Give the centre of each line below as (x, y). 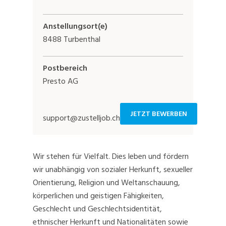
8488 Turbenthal (72, 40)
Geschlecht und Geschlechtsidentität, (97, 209)
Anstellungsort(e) (75, 26)
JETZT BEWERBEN (159, 114)
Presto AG (61, 81)
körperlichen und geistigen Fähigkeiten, (98, 196)
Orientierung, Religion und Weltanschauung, (106, 183)
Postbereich (65, 68)
